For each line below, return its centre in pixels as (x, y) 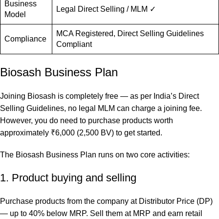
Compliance (25, 39)
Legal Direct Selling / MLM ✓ (106, 9)
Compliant (74, 44)
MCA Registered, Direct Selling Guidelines (130, 33)
